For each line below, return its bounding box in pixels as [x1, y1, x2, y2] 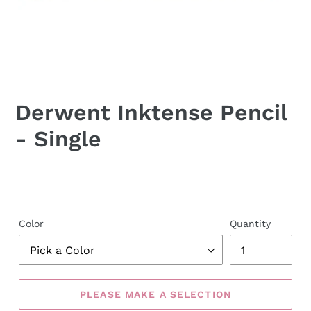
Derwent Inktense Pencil [15, 99, 287, 126]
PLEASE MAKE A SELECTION [80, 288, 231, 300]
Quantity [230, 218, 271, 230]
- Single [15, 126, 101, 152]
